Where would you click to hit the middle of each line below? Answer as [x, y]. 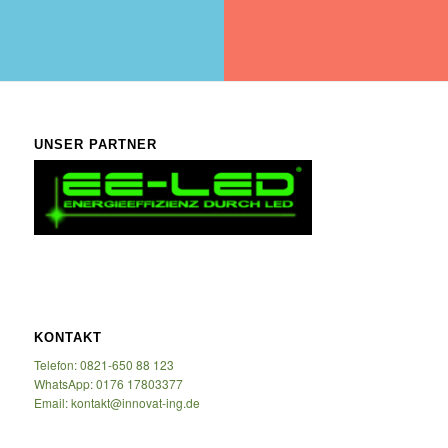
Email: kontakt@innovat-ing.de [116, 402]
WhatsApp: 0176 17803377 [108, 383]
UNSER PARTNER [95, 145]
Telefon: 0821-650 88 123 [103, 364]
